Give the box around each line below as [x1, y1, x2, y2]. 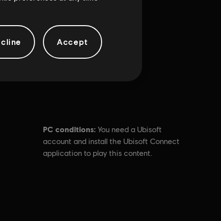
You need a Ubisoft [98, 125, 162, 134]
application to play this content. [43, 148, 153, 158]
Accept [57, 37, 88, 46]
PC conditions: [43, 124, 96, 134]
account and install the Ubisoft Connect [43, 137, 180, 146]
